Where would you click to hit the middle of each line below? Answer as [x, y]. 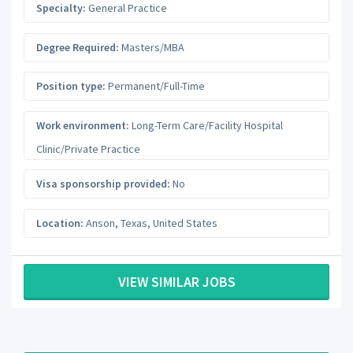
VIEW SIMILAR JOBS [176, 282]
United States [185, 223]
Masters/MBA [152, 47]
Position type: [71, 86]
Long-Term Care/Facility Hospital [206, 125]
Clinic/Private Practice [88, 149]
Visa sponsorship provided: [103, 184]
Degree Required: [78, 47]
